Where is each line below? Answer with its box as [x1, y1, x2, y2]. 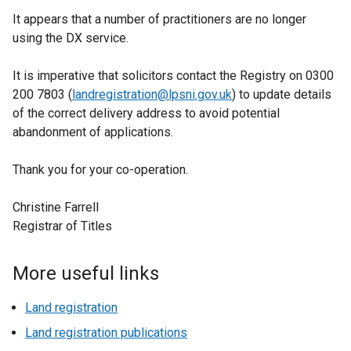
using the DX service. [13, 31, 128, 45]
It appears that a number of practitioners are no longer [13, 12, 306, 27]
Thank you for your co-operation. [13, 162, 188, 177]
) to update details [232, 87, 331, 102]
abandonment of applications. [13, 125, 173, 139]
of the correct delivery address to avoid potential [13, 106, 280, 121]
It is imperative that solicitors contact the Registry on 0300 [13, 68, 334, 83]
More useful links [13, 262, 159, 284]
